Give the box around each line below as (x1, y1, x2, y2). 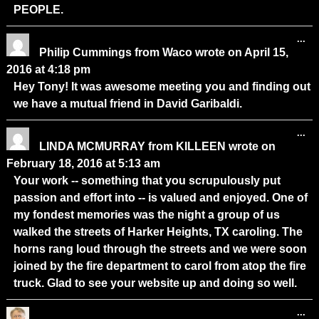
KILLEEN (175, 140, 226, 152)
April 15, (241, 46, 288, 58)
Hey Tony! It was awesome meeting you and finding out (13, 80, 310, 93)
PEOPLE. (13, 3, 63, 16)
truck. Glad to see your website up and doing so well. (13, 276, 297, 289)
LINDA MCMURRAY (38, 140, 148, 152)
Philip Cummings (38, 46, 135, 58)
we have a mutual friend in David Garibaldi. (13, 97, 242, 110)
